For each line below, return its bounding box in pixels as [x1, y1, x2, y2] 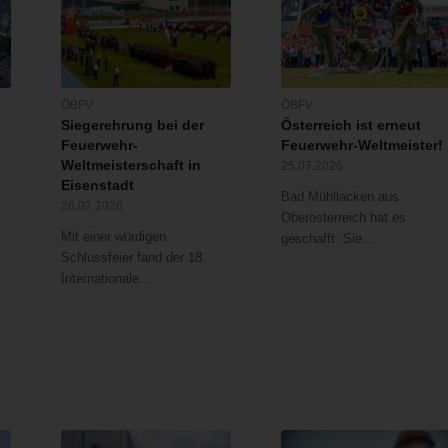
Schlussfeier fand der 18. [60, 249, 206, 265]
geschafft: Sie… [281, 230, 376, 246]
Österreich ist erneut [281, 116, 422, 133]
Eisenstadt [60, 176, 134, 193]
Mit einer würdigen [60, 228, 166, 244]
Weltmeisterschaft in [60, 156, 201, 173]
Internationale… [60, 270, 152, 286]
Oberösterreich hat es [281, 209, 407, 225]
